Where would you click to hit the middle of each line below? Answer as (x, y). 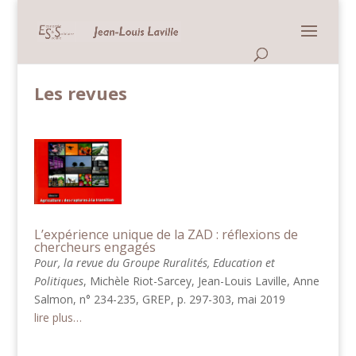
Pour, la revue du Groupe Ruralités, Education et (154, 263)
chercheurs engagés (95, 248)
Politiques (58, 281)
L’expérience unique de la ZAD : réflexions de (166, 235)
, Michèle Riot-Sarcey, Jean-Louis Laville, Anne (201, 281)
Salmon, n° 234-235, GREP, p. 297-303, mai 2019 (159, 300)
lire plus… (58, 318)
